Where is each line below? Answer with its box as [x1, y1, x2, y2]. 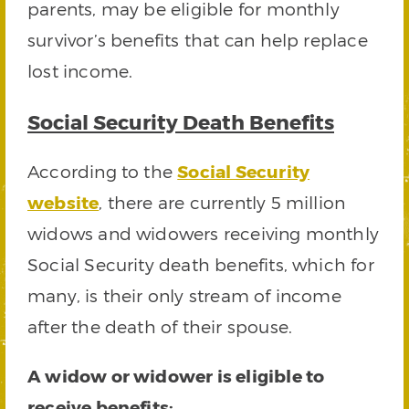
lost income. [27, 60, 133, 82]
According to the [27, 161, 178, 183]
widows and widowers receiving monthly [27, 223, 380, 245]
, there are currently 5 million [99, 192, 346, 214]
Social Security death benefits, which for [27, 254, 374, 276]
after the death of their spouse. [27, 316, 293, 338]
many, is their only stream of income [27, 285, 341, 307]
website [27, 192, 100, 214]
